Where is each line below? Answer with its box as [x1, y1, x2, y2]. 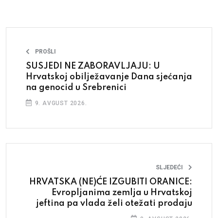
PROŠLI [35, 48, 56, 55]
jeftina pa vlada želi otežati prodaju [36, 199, 192, 208]
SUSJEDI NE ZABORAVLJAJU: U [26, 61, 160, 71]
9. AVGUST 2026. [33, 99, 87, 107]
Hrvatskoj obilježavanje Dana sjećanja [26, 72, 192, 81]
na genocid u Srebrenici [26, 83, 127, 92]
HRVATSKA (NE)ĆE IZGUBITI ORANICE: [29, 177, 192, 186]
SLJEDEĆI [156, 163, 183, 171]
